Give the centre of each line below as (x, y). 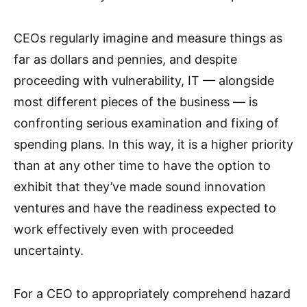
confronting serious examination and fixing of (146, 123)
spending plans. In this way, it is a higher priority (153, 145)
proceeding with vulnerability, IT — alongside (144, 81)
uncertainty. (49, 251)
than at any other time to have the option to (142, 166)
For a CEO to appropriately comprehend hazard (152, 294)
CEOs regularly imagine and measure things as (148, 38)
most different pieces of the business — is (136, 102)
